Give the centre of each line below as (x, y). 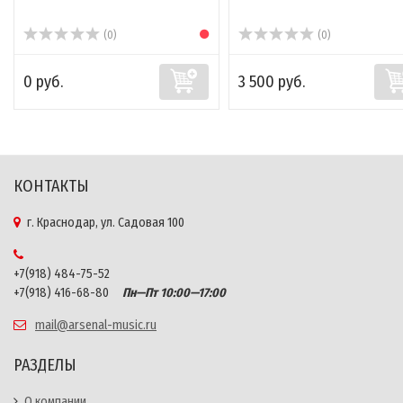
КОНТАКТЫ (51, 187)
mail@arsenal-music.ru (96, 326)
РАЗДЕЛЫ (45, 366)
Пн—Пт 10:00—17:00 (169, 293)
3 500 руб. (271, 82)
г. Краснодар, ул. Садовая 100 (106, 223)
